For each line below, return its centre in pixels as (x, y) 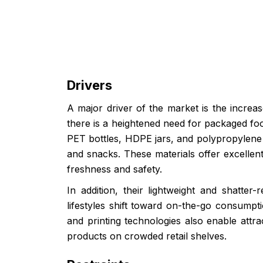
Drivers (90, 85)
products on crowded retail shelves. (147, 236)
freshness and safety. (114, 169)
